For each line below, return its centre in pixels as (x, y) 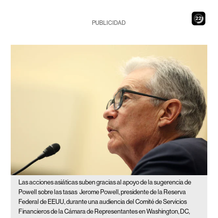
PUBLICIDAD (109, 23)
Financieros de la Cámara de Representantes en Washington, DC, (104, 212)
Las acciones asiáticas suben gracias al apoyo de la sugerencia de (105, 182)
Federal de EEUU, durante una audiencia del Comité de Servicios (103, 202)
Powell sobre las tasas (48, 192)
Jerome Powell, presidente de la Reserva (133, 192)
